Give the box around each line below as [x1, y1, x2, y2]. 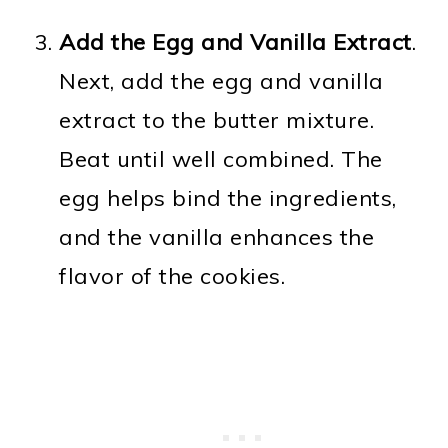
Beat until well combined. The [59, 144, 383, 173]
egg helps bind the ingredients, [59, 183, 397, 212]
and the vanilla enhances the [59, 222, 375, 251]
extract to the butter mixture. [59, 105, 375, 134]
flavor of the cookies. [59, 261, 286, 290]
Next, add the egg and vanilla [59, 66, 384, 95]
